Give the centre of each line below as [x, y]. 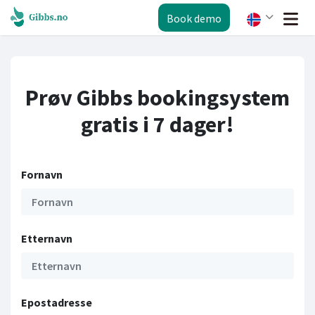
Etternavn [47, 238]
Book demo [194, 18]
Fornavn [42, 174]
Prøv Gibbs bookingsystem [157, 98]
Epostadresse [57, 302]
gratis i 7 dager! [157, 124]
